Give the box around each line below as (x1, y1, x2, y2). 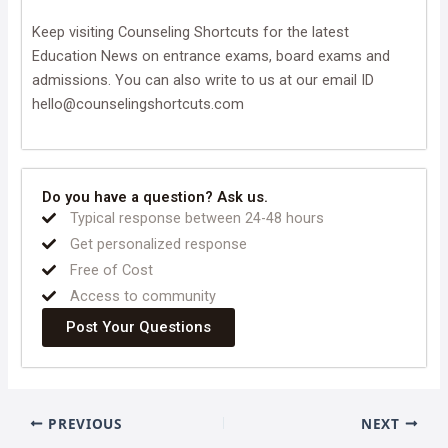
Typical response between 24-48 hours (69, 208, 324, 227)
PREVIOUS (43, 413, 122, 433)
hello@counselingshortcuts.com (32, 94, 245, 113)
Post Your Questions (66, 317, 212, 336)
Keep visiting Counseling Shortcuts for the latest (32, 22, 350, 41)
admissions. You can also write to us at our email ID (32, 70, 375, 89)
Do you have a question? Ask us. (42, 187, 269, 206)
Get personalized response (69, 234, 247, 253)
